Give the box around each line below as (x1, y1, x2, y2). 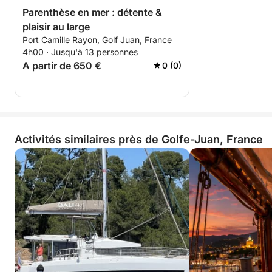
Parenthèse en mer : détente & (22, 6, 162, 18)
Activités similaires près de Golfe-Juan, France (15, 133, 263, 146)
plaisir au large (22, 21, 90, 33)
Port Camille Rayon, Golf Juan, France (22, 35, 172, 45)
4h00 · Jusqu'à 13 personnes (22, 47, 138, 57)
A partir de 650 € (22, 59, 101, 72)
